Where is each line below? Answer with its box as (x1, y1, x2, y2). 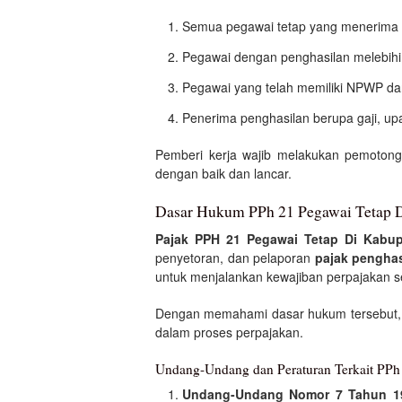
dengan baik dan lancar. (155, 164, 292, 183)
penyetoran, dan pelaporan (155, 249, 315, 267)
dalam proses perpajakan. (155, 323, 303, 342)
